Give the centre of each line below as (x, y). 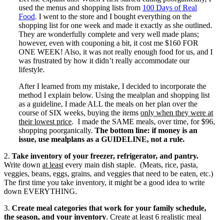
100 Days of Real (170, 7)
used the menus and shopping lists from (81, 7)
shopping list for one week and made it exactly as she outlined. (116, 25)
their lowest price (45, 121)
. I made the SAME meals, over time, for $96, (143, 121)
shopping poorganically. (57, 130)
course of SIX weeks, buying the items (80, 112)
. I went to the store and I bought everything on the (113, 16)
